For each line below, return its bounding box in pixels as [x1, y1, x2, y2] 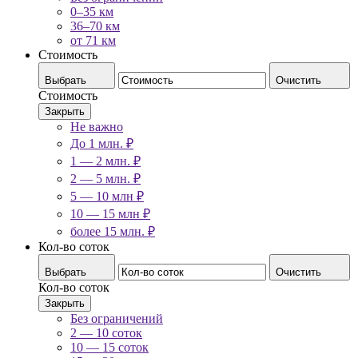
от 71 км [70, 33, 116, 47]
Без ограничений [70, 311, 163, 325]
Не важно [70, 119, 123, 133]
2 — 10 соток [70, 325, 142, 340]
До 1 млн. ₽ [70, 136, 133, 150]
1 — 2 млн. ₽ [70, 153, 141, 168]
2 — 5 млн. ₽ [70, 171, 141, 185]
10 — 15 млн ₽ [70, 206, 150, 221]
